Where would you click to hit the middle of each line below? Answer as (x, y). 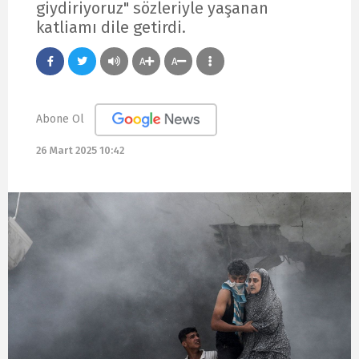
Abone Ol (60, 119)
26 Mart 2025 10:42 (80, 151)
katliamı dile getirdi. (111, 27)
